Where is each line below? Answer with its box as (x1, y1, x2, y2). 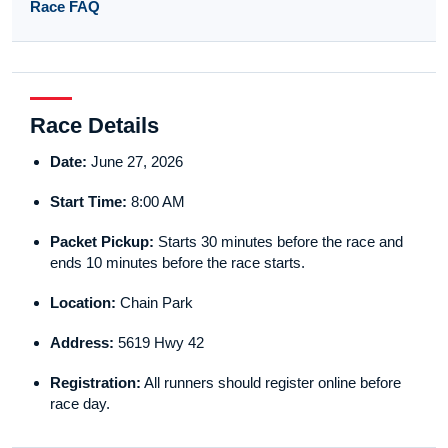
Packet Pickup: (50, 233, 154, 251)
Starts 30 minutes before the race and (154, 233, 403, 251)
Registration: (50, 374, 141, 392)
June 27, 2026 (87, 153, 183, 171)
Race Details (30, 113, 159, 139)
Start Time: (50, 193, 127, 211)
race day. (50, 395, 110, 413)
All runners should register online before (141, 374, 401, 392)
